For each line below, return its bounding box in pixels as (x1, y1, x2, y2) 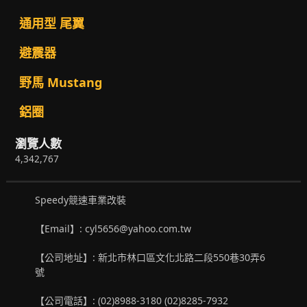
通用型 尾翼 (19, 15, 84, 32)
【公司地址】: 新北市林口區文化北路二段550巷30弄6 (35, 250, 266, 264)
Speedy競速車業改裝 (35, 193, 127, 206)
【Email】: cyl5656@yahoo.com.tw (35, 221, 192, 235)
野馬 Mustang (19, 74, 102, 91)
